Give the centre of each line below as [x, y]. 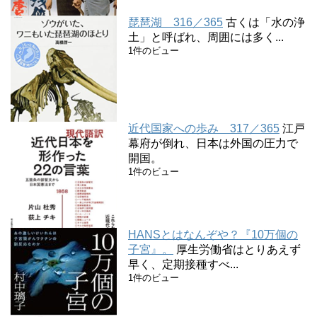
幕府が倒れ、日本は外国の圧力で [213, 143]
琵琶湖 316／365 [175, 22]
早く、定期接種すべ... [183, 264]
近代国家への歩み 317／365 [204, 128]
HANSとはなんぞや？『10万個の [213, 234]
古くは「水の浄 [265, 22]
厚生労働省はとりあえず [238, 249]
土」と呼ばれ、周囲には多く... [206, 37]
